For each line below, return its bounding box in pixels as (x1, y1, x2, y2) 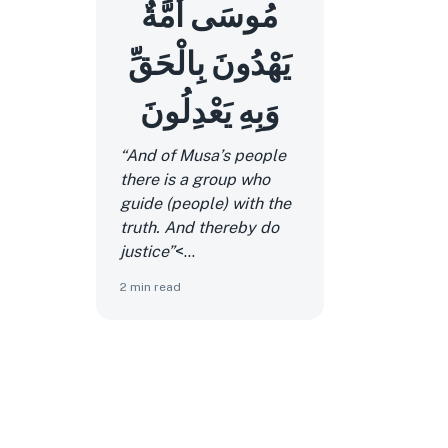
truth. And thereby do (120, 218, 279, 237)
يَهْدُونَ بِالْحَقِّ (128, 43, 292, 81)
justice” (120, 242, 175, 261)
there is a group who (120, 170, 270, 189)
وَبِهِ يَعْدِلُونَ (140, 91, 280, 129)
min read (127, 280, 181, 294)
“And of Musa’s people (120, 146, 286, 165)
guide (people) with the (120, 194, 291, 213)
